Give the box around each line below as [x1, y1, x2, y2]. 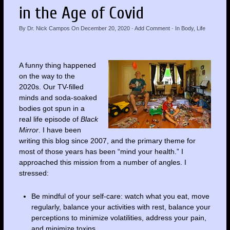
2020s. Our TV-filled [18, 82, 84, 91]
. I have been [38, 125, 81, 134]
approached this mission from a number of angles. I [18, 158, 186, 166]
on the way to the [18, 71, 75, 80]
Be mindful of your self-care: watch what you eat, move [31, 191, 209, 200]
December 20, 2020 [80, 25, 130, 32]
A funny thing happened [18, 61, 96, 69]
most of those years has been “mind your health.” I [18, 147, 183, 156]
